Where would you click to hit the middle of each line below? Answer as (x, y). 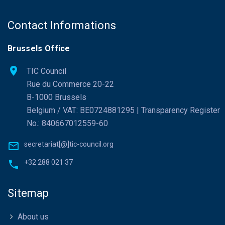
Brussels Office (39, 48)
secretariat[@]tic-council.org (69, 144)
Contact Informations (62, 25)
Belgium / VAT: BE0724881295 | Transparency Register (123, 110)
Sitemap (28, 193)
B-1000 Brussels (57, 97)
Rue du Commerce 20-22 (70, 84)
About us (33, 217)
